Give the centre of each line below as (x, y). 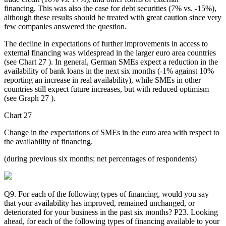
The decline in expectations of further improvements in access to (106, 44)
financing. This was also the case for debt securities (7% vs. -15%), (110, 9)
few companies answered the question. (65, 27)
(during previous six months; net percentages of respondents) (100, 159)
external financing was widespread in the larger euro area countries (110, 53)
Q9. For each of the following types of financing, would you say (106, 194)
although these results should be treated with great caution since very (113, 18)
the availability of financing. (48, 142)
